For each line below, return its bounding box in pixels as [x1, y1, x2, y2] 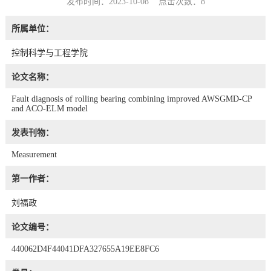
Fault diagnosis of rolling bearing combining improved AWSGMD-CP [11, 94, 252, 103]
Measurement [11, 149, 57, 159]
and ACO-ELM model [11, 103, 88, 113]
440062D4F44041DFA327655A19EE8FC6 [11, 244, 159, 253]
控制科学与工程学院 [11, 48, 88, 57]
